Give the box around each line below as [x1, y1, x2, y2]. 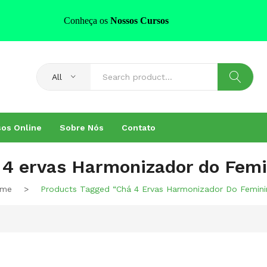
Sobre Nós [59, 123, 104, 133]
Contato [121, 123, 156, 133]
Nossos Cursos [110, 15, 169, 26]
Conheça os [64, 15, 110, 26]
